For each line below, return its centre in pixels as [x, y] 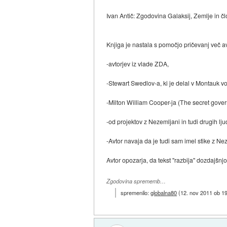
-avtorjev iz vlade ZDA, [138, 63]
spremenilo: [136, 193]
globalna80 [164, 193]
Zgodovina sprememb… [136, 181]
